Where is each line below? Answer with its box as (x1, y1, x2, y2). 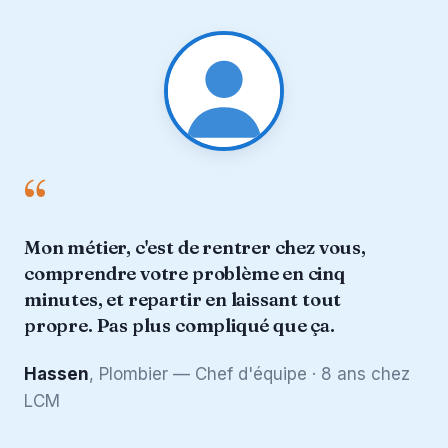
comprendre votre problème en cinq (24, 261, 345, 285)
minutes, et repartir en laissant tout (24, 287, 342, 311)
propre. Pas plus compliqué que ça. (24, 313, 335, 337)
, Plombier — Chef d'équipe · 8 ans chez (89, 363, 410, 384)
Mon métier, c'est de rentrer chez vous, (24, 235, 366, 259)
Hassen (24, 363, 89, 384)
